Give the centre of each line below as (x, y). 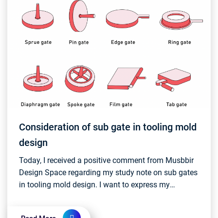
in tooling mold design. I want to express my (94, 185)
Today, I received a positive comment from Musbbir (106, 160)
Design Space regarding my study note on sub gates (108, 173)
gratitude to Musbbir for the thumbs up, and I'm (100, 197)
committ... (36, 209)
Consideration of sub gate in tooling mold (108, 127)
